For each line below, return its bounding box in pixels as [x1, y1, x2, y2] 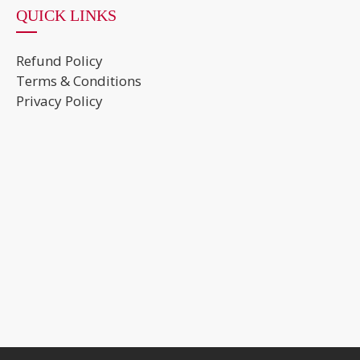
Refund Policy [16, 51, 103, 70]
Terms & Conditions [16, 72, 141, 90]
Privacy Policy [16, 92, 103, 110]
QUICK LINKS [16, 6, 117, 24]
